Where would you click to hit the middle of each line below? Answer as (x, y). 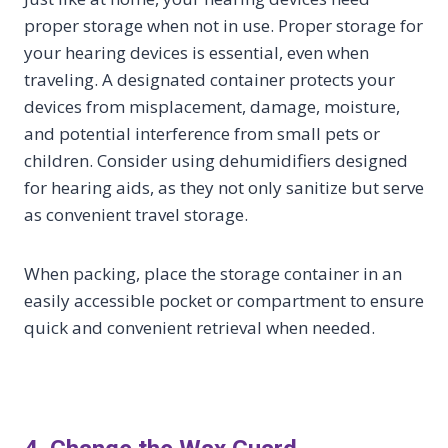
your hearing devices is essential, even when (196, 53)
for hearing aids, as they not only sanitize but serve (224, 188)
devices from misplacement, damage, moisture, (212, 107)
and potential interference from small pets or (202, 134)
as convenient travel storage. (136, 215)
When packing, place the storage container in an (213, 274)
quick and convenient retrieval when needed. (199, 328)
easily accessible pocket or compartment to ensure (224, 301)
